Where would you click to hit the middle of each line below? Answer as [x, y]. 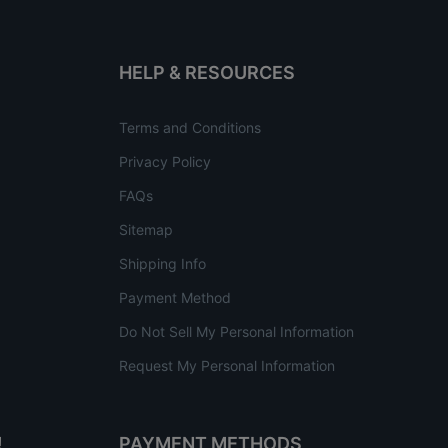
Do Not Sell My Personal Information [237, 331]
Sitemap [146, 229]
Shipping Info [163, 263]
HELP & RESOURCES [207, 72]
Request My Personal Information [227, 365]
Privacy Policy [165, 161]
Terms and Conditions [190, 127]
